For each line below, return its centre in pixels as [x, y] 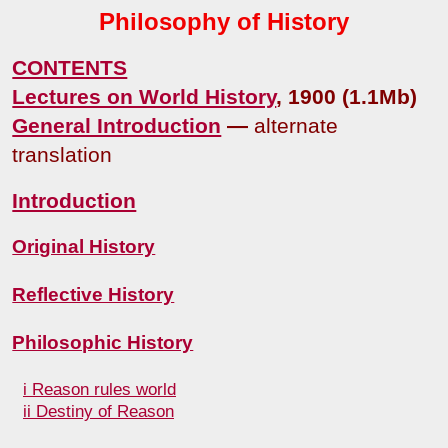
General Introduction [117, 125]
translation [62, 154]
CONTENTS [70, 67]
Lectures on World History [144, 96]
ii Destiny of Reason [98, 411]
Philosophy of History [224, 21]
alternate [296, 125]
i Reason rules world [99, 389]
